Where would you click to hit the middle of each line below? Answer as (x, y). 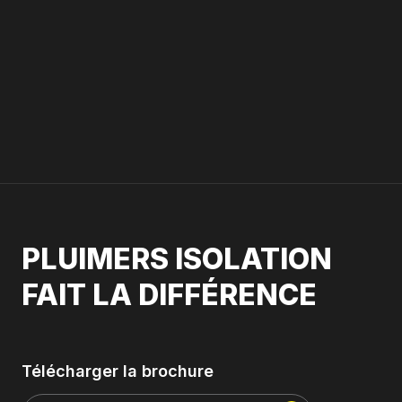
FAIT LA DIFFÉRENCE (169, 295)
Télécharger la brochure (118, 371)
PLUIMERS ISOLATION (177, 259)
